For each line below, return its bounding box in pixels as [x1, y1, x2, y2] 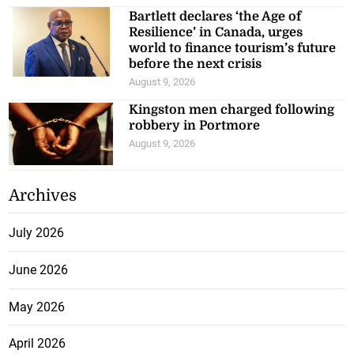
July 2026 [9, 225, 65, 241]
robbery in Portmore [129, 119, 261, 134]
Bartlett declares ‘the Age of [129, 9, 302, 24]
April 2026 [9, 336, 66, 352]
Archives [9, 186, 77, 205]
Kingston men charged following [129, 103, 335, 118]
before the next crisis [129, 57, 262, 72]
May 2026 [9, 299, 66, 314]
